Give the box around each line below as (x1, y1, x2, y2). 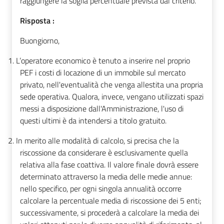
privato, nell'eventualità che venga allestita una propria (20, 78, 203, 91)
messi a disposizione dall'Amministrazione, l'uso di (20, 102, 183, 115)
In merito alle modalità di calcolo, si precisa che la (16, 134, 179, 147)
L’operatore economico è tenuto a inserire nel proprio (16, 54, 190, 67)
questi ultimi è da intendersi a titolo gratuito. (20, 114, 166, 127)
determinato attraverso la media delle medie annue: (20, 170, 192, 183)
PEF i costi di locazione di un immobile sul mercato (20, 66, 185, 79)
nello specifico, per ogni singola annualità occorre (20, 182, 181, 195)
